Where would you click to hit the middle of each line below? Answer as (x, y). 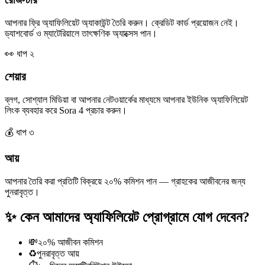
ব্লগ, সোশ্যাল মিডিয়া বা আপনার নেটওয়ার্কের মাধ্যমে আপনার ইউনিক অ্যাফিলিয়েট (126, 99)
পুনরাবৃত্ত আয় (58, 253)
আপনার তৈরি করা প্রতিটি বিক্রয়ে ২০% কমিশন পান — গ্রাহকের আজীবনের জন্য (125, 181)
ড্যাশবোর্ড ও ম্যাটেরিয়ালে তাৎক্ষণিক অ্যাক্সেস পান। (81, 34)
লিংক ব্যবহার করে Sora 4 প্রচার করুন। (66, 110)
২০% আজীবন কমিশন (70, 242)
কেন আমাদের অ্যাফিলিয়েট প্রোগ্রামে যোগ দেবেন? (135, 217)
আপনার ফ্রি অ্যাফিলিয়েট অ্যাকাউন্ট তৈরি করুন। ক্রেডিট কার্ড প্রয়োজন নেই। (122, 23)
